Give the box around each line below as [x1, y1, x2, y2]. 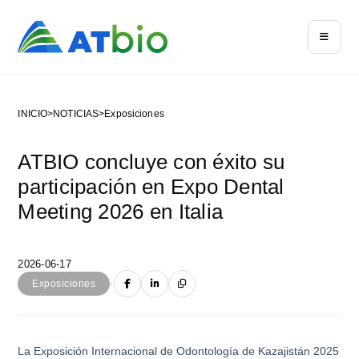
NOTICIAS [53, 108, 99, 119]
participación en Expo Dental [18, 175, 284, 199]
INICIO [18, 108, 48, 119]
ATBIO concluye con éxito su [18, 150, 285, 174]
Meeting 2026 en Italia [18, 200, 224, 224]
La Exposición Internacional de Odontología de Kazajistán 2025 [18, 345, 340, 357]
